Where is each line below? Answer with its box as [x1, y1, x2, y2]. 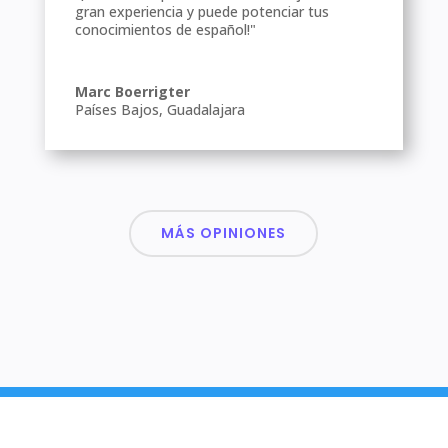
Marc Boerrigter [74, 81, 190, 101]
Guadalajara [166, 99, 245, 119]
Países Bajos [74, 99, 159, 119]
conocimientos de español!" [74, 19, 256, 39]
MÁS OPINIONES [161, 222, 287, 243]
